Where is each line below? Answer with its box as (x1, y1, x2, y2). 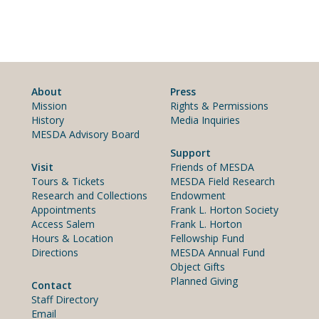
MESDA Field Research (170, 174, 275, 188)
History (31, 113, 64, 127)
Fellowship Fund (170, 231, 244, 245)
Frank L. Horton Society (170, 202, 278, 216)
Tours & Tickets (31, 174, 105, 188)
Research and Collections (31, 188, 147, 202)
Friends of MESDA (170, 159, 254, 174)
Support (170, 145, 211, 159)
